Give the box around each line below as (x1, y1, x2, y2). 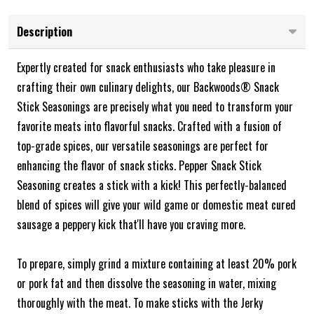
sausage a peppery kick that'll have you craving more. (17, 216, 245, 233)
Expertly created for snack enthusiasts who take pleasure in (17, 59, 275, 76)
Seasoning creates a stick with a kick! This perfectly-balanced (17, 177, 287, 194)
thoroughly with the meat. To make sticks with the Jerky (17, 294, 263, 312)
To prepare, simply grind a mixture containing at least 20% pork (17, 255, 296, 273)
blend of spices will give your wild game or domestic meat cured (17, 196, 296, 214)
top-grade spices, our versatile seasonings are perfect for (17, 137, 268, 155)
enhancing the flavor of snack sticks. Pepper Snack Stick (17, 157, 261, 175)
